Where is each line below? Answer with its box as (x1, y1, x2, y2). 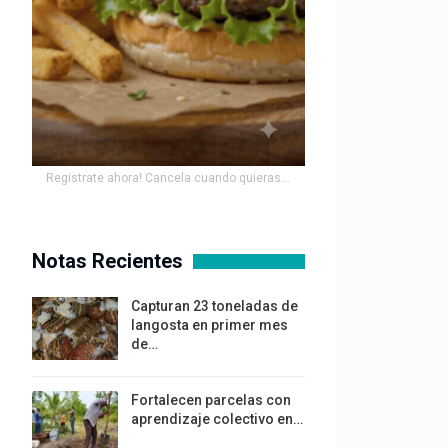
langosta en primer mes (130, 316, 288, 333)
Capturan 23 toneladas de (130, 297, 298, 314)
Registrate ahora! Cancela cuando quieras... (46, 170, 290, 185)
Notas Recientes (31, 248, 183, 273)
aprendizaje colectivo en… (130, 411, 303, 428)
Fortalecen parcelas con (130, 392, 291, 409)
